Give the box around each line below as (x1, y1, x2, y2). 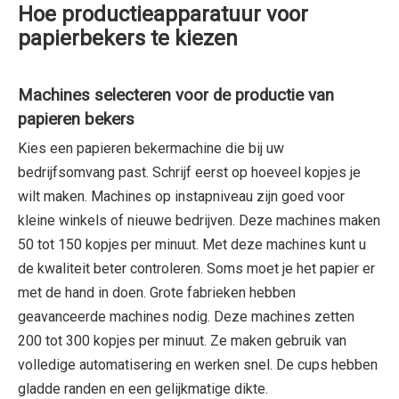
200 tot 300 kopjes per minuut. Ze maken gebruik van (18, 331, 346, 349)
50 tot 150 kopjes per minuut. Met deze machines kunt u (18, 235, 366, 253)
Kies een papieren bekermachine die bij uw (18, 139, 284, 157)
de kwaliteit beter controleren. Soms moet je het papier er (18, 259, 375, 277)
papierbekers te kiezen (18, 25, 238, 51)
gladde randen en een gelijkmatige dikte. (18, 379, 268, 397)
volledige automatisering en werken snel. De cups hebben (18, 355, 378, 373)
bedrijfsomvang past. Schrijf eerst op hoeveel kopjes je (18, 163, 361, 181)
